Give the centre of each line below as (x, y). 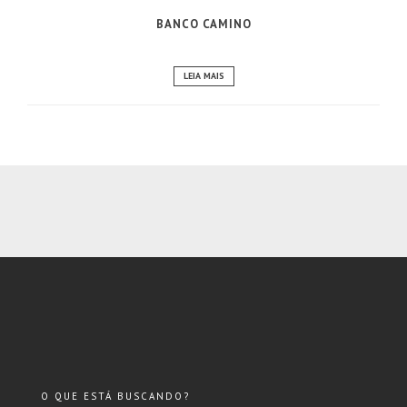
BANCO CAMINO (203, 25)
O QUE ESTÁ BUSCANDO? (115, 396)
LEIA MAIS (203, 75)
